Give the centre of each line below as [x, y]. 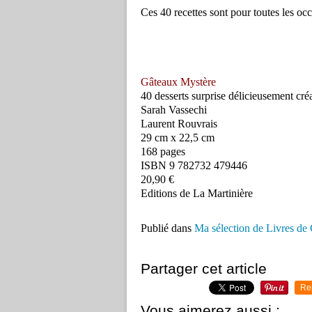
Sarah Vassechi [174, 110]
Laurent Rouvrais [179, 124]
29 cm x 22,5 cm [178, 138]
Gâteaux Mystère [178, 82]
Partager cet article [204, 268]
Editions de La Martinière [197, 194]
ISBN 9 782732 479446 [194, 166]
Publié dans [166, 228]
